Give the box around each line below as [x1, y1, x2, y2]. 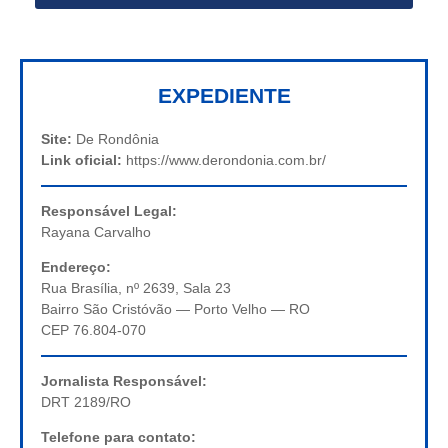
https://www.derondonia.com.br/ [122, 151, 326, 168]
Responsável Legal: [41, 202, 177, 219]
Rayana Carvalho [41, 223, 151, 240]
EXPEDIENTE [157, 84, 291, 108]
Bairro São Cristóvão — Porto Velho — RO [41, 300, 310, 317]
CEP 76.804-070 [41, 321, 146, 338]
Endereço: [41, 258, 111, 275]
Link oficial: [41, 151, 122, 168]
